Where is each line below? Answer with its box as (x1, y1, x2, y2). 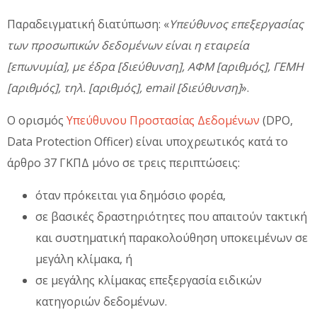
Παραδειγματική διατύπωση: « (7, 16, 169, 32)
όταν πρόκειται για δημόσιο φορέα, (35, 187, 226, 203)
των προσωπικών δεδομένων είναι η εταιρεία (7, 37, 249, 53)
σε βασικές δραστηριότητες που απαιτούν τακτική (35, 208, 307, 224)
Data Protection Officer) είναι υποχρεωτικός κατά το (7, 133, 288, 149)
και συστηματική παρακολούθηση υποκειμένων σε (35, 229, 308, 246)
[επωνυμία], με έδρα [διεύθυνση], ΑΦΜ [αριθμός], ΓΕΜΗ (7, 58, 304, 74)
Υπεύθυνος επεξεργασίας (169, 16, 304, 32)
